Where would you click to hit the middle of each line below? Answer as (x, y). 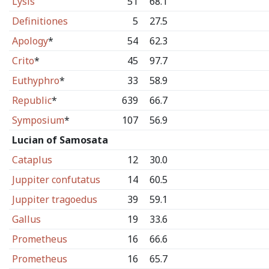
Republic (32, 100)
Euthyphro (35, 80)
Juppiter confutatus (56, 180)
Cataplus (32, 160)
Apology (30, 41)
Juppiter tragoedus (54, 199)
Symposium (38, 120)
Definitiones (40, 21)
